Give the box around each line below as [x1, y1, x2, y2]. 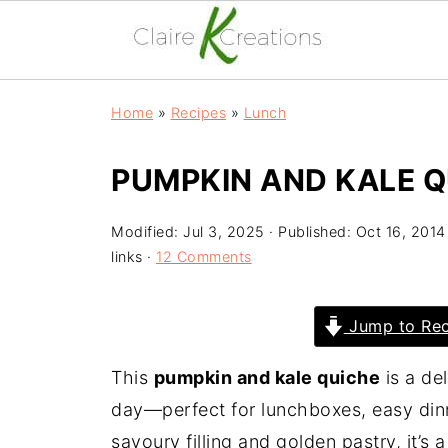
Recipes [170, 104, 226, 121]
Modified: [111, 223, 183, 240]
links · [111, 248, 156, 265]
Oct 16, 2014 [355, 223, 446, 240]
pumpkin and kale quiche [153, 367, 380, 388]
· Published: [264, 223, 356, 240]
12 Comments [156, 248, 252, 265]
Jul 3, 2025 [183, 223, 265, 240]
